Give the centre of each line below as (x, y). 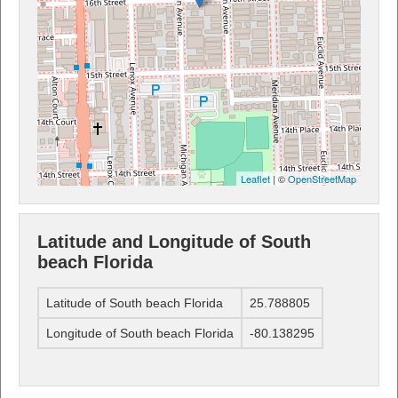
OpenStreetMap (322, 178)
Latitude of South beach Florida (135, 303)
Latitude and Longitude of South (174, 241)
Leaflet (255, 178)
